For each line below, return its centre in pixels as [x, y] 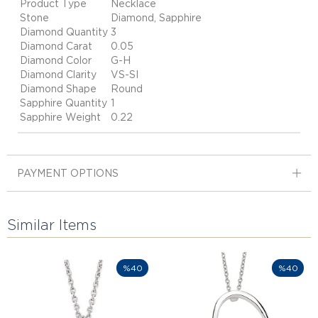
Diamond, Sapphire [156, 18]
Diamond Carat [56, 46]
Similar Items [52, 225]
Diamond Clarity [58, 75]
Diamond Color [56, 60]
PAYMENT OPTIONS [68, 173]
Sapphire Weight [60, 117]
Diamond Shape [58, 89]
